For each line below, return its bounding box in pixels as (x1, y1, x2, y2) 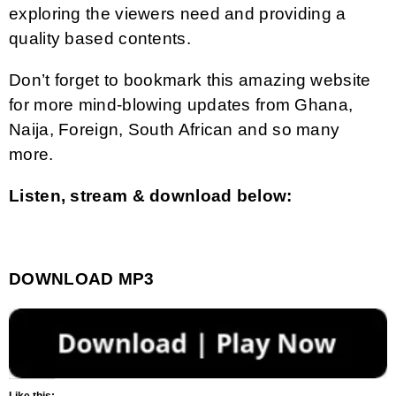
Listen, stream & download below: (9, 186, 293, 205)
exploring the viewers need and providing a (9, 4, 346, 23)
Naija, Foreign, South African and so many (9, 119, 340, 139)
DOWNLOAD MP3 (9, 269, 155, 288)
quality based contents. (9, 28, 191, 48)
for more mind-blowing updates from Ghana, (9, 95, 354, 114)
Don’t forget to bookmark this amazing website (9, 70, 371, 89)
